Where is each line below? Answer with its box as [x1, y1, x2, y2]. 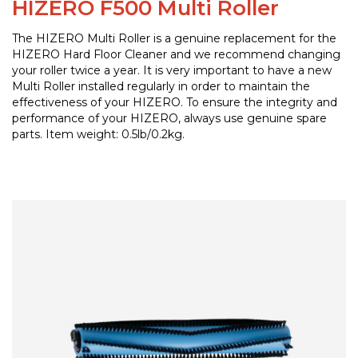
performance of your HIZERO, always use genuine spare [12, 111, 327, 126]
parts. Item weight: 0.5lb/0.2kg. [12, 127, 185, 142]
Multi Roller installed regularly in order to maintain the [12, 79, 310, 94]
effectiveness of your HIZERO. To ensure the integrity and [12, 95, 337, 110]
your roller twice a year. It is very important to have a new [12, 63, 332, 78]
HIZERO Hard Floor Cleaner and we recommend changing [12, 47, 340, 62]
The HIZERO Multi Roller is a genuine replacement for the [12, 31, 336, 46]
